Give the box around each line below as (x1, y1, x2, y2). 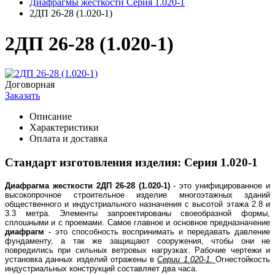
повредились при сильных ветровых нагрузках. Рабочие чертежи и (5, 245, 270, 255)
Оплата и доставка (29, 133, 107, 144)
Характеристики (29, 122, 99, 133)
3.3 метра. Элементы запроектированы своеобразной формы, (5, 208, 270, 218)
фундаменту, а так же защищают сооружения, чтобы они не (5, 236, 270, 246)
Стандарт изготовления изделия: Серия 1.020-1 (5, 156, 258, 169)
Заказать (5, 90, 40, 101)
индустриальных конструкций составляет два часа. (5, 263, 198, 273)
